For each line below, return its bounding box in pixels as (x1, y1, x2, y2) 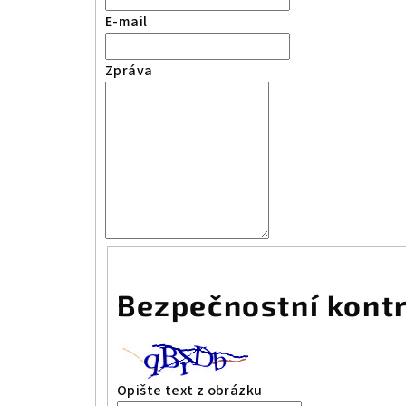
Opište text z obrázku (117, 381, 263, 401)
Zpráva (105, 60, 153, 81)
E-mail (105, 11, 148, 32)
